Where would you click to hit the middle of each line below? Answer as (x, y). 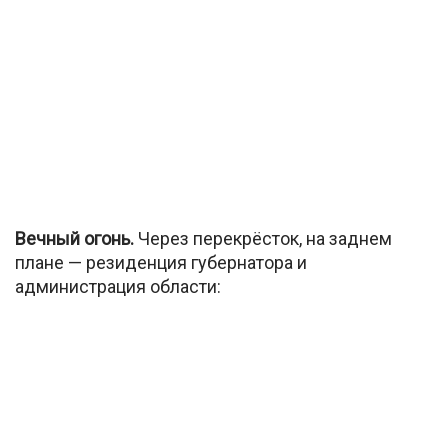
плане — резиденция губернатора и (161, 262)
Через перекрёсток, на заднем (263, 238)
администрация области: (118, 286)
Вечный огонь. (74, 238)
